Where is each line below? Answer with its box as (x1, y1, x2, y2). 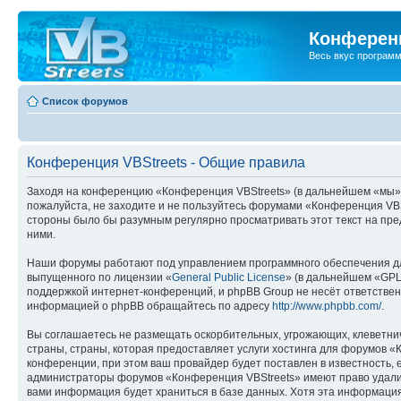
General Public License (172, 270, 286, 284)
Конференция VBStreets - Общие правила (27, 154, 305, 170)
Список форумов (42, 95, 128, 107)
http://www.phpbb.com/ (272, 299, 381, 312)
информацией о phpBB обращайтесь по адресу (27, 299, 272, 312)
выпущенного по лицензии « (27, 270, 172, 284)
